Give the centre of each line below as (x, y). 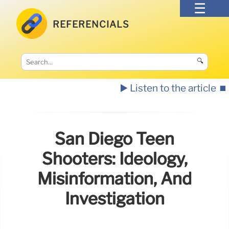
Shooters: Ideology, (114, 159)
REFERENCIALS (91, 24)
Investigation (114, 199)
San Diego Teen (114, 139)
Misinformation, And (114, 179)
